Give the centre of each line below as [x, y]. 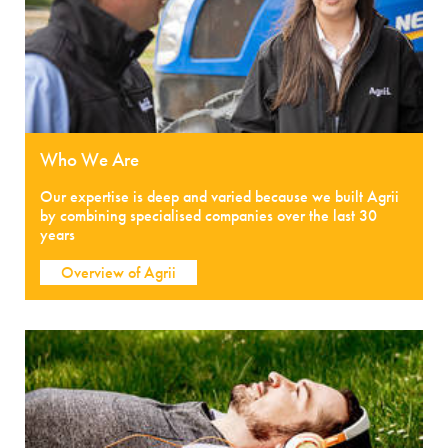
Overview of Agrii [118, 272]
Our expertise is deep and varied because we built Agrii [219, 196]
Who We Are [89, 159]
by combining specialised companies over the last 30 [208, 215]
